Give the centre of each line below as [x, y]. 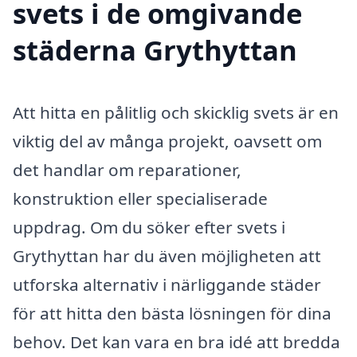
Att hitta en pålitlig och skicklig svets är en [176, 112]
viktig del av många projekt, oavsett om [167, 141]
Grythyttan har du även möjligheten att [167, 255]
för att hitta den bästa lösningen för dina [172, 313]
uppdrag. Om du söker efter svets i [149, 227]
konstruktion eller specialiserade [140, 198]
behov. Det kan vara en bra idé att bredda [177, 341]
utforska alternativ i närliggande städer [167, 284]
